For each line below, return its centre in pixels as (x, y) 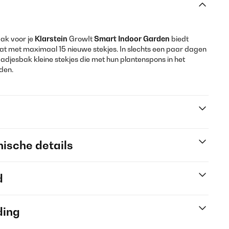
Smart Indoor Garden (132, 39)
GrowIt (81, 39)
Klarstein (51, 39)
